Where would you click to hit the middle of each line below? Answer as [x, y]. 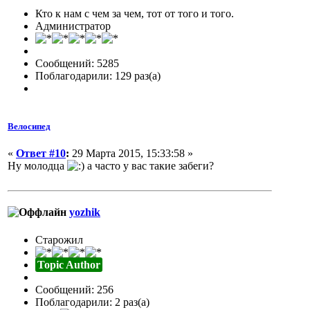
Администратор [73, 26]
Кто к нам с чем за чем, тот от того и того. [135, 13]
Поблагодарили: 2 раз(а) [92, 302]
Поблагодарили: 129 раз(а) [98, 75]
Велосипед [29, 127]
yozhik [85, 212]
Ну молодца [37, 166]
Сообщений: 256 [74, 289]
